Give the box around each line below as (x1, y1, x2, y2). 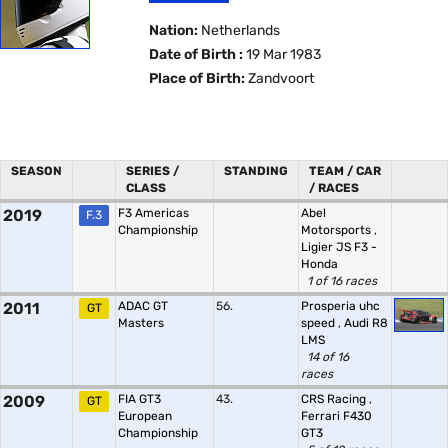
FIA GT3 (118, 392, 161, 406)
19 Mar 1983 (243, 46, 322, 63)
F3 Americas (118, 206, 189, 220)
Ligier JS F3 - (301, 240, 377, 254)
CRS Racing (301, 392, 369, 406)
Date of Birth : (149, 46, 244, 63)
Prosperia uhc (301, 299, 380, 313)
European (118, 409, 172, 423)
